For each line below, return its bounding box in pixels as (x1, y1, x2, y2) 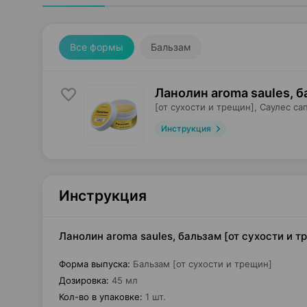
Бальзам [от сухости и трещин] (133, 258, 272, 269)
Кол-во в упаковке (59, 291, 140, 302)
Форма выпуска (59, 258, 127, 269)
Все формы (70, 41, 123, 53)
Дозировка (59, 275, 106, 286)
